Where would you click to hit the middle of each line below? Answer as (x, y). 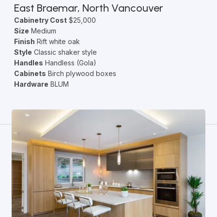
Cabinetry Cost (40, 20)
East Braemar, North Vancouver (88, 8)
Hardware (31, 84)
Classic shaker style (64, 52)
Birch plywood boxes (81, 73)
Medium (42, 31)
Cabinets (30, 73)
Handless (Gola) (70, 63)
